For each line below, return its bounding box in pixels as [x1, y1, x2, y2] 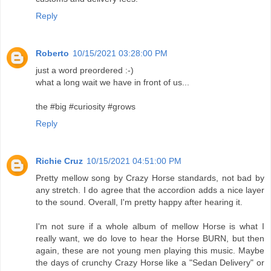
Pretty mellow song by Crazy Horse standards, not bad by [36, 173, 264, 183]
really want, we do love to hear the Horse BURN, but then [36, 233, 264, 244]
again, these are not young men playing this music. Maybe [36, 246, 264, 256]
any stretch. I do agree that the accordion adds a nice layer [36, 185, 264, 195]
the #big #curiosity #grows [36, 102, 135, 112]
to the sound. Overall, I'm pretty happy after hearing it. [36, 197, 243, 207]
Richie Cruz [36, 156, 83, 166]
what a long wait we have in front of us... [36, 77, 189, 88]
